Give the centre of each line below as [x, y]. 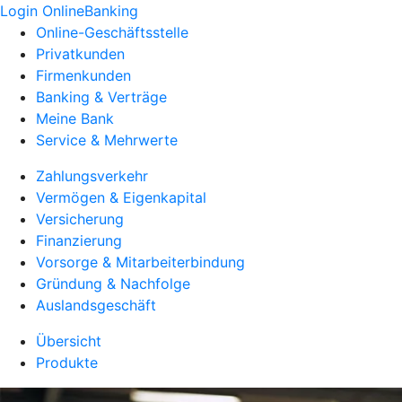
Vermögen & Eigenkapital [121, 197]
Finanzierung [79, 240]
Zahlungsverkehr [92, 176]
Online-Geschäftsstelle [112, 32]
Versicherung [80, 219]
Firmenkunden [83, 75]
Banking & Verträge [101, 97]
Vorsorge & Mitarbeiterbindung [140, 262]
